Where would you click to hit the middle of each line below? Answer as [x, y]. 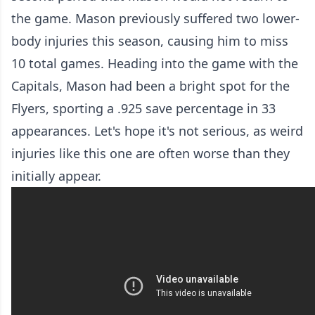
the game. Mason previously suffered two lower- [155, 19]
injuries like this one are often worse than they [150, 154]
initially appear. [56, 176]
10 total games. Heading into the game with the [155, 64]
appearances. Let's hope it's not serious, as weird [157, 131]
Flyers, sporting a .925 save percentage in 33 [143, 109]
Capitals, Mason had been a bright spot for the [150, 86]
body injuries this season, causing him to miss [150, 41]
